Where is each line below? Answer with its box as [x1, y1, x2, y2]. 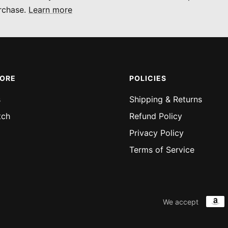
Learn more [28, 5, 72, 15]
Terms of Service [129, 145, 194, 155]
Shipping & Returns [129, 94, 202, 104]
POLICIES [129, 74, 166, 82]
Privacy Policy [129, 128, 184, 138]
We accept [163, 197, 198, 206]
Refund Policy [129, 111, 182, 121]
